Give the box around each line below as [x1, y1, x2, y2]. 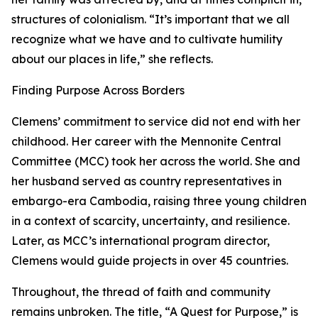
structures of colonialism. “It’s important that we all [11, 12, 290, 26]
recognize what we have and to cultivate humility [11, 32, 283, 46]
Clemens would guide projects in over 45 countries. [11, 253, 288, 268]
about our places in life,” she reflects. [11, 52, 213, 66]
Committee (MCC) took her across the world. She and [11, 154, 300, 168]
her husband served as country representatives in [11, 174, 282, 188]
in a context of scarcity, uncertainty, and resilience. [11, 214, 290, 228]
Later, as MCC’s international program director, [11, 234, 270, 248]
